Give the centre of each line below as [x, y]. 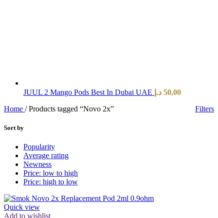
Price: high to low [51, 182]
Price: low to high [51, 173]
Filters [205, 109]
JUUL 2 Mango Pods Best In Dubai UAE [89, 92]
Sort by [14, 127]
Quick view [22, 207]
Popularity [39, 147]
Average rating [46, 156]
